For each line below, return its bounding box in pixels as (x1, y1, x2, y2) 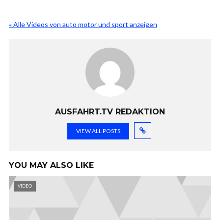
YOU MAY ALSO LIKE (9, 161, 94, 170)
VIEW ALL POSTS (76, 127, 120, 135)
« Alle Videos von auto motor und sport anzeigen (9, 20, 157, 28)
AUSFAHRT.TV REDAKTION (55, 107, 165, 116)
